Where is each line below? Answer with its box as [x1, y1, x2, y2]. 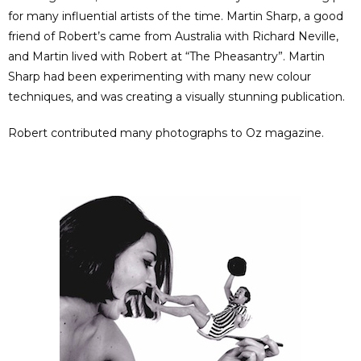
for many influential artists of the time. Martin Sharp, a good [8, 9, 343, 24]
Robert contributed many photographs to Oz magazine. [8, 126, 324, 141]
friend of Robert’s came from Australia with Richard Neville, [8, 29, 338, 44]
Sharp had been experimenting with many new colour [8, 69, 311, 85]
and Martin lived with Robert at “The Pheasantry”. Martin [8, 49, 325, 64]
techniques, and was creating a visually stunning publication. [8, 89, 345, 105]
